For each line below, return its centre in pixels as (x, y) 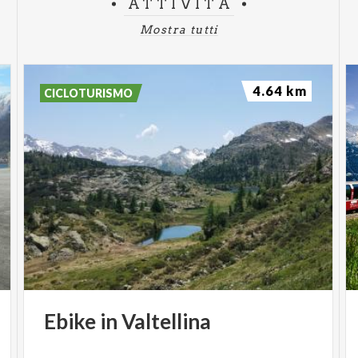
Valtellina (167, 321)
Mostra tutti (179, 29)
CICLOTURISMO (89, 93)
